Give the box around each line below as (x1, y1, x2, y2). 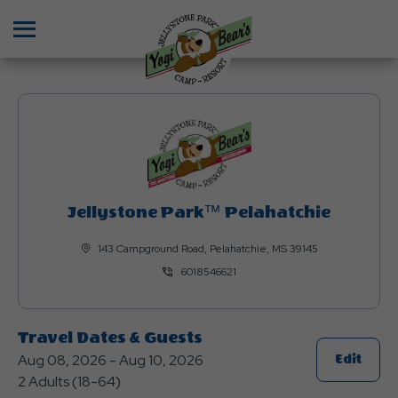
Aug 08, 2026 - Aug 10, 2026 (18, 351, 203, 370)
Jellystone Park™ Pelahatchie (68, 203, 330, 223)
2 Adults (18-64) (18, 372, 121, 392)
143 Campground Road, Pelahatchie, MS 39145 (97, 242, 318, 257)
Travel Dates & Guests (18, 329, 203, 348)
